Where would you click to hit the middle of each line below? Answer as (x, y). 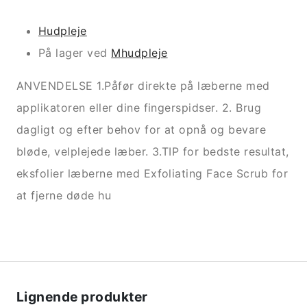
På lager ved (75, 53)
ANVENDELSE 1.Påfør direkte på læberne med (143, 86)
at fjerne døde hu (64, 196)
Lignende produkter (82, 297)
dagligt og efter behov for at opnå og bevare (142, 130)
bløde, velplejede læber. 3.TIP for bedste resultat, (153, 152)
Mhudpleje (139, 53)
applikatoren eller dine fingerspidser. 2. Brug (139, 108)
